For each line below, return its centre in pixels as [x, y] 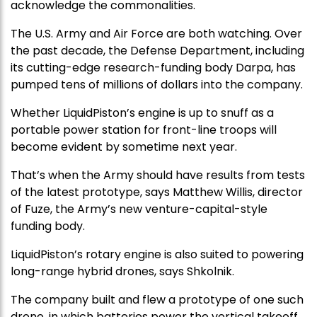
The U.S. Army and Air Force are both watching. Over [156, 33]
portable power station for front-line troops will [144, 129]
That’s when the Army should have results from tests [158, 175]
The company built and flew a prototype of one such [157, 299]
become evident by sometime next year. [125, 146]
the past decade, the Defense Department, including [157, 50]
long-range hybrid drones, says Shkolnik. [124, 271]
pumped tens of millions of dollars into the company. [158, 84]
